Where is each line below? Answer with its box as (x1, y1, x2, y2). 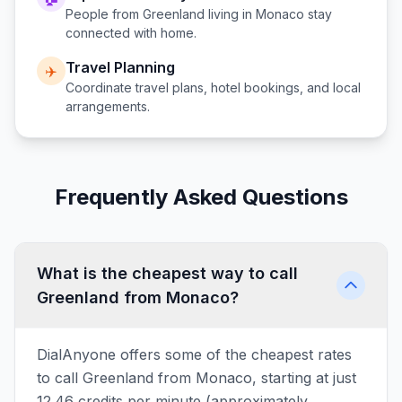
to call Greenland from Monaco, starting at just (37, 369, 356, 387)
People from (66, 6, 143, 22)
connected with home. (66, 25, 197, 40)
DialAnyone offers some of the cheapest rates (37, 345, 352, 363)
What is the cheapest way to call (37, 264, 298, 283)
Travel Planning (66, 58, 175, 76)
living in (205, 6, 256, 22)
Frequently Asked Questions (54, 184, 348, 210)
